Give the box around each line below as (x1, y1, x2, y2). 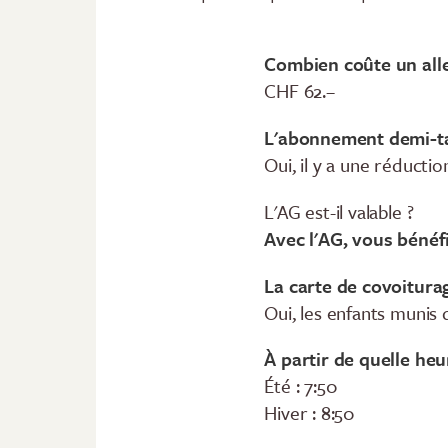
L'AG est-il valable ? (264, 197, 414, 225)
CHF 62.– (264, 76, 335, 104)
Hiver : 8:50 (264, 399, 356, 427)
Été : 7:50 (264, 372, 338, 400)
